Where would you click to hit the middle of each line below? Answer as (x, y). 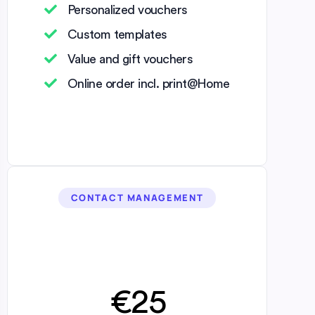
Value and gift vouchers (130, 59)
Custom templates (117, 34)
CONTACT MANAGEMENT (137, 197)
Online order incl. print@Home (148, 83)
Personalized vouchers (127, 9)
